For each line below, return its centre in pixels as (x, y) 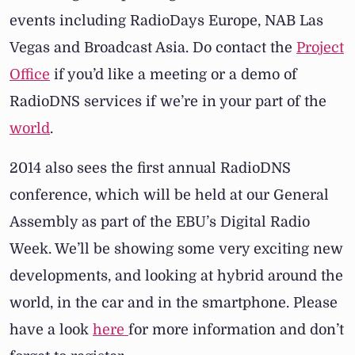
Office (30, 75)
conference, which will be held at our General (169, 195)
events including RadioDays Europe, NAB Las (166, 21)
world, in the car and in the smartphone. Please (174, 303)
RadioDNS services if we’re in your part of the (168, 102)
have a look (51, 330)
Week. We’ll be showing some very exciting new (176, 249)
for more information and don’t (236, 330)
